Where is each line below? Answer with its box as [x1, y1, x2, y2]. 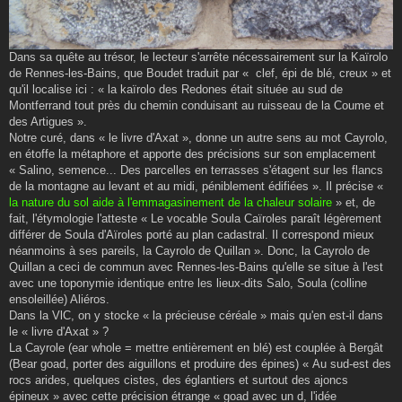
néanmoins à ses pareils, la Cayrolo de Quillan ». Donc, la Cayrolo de [9, 243, 370, 258]
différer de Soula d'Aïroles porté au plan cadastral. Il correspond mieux [9, 227, 374, 241]
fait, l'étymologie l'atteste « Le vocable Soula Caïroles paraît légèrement [9, 211, 381, 225]
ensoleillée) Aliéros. [9, 292, 109, 306]
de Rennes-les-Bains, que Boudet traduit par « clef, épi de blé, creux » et [9, 66, 391, 80]
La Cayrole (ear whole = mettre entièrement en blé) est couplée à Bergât [9, 340, 383, 354]
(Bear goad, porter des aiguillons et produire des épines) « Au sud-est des [9, 356, 391, 371]
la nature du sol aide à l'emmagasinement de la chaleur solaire [9, 195, 332, 209]
